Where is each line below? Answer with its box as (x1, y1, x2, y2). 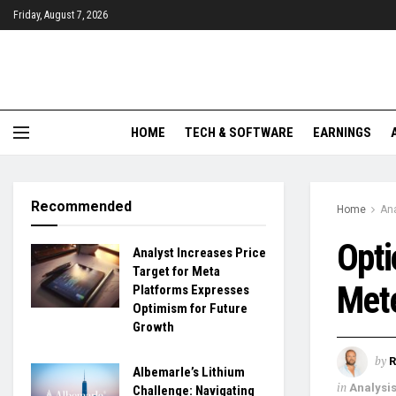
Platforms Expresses (133, 282, 249, 298)
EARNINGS (313, 125, 371, 141)
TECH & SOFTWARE (185, 125, 293, 141)
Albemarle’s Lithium (133, 364, 245, 380)
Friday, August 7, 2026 (13, 9, 108, 21)
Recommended (31, 198, 132, 215)
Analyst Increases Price (133, 245, 266, 261)
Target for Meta (133, 263, 220, 279)
